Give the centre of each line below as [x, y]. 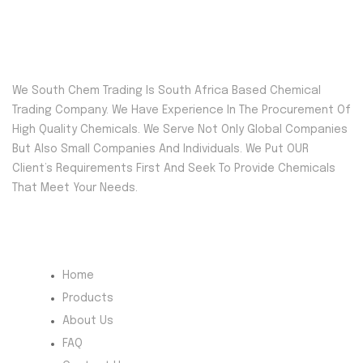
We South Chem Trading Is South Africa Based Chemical [167, 91]
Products [88, 299]
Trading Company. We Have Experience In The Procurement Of [181, 111]
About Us [88, 321]
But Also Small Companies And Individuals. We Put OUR [160, 149]
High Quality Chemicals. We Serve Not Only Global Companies [180, 130]
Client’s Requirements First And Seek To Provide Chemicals [174, 169]
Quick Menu [58, 250]
